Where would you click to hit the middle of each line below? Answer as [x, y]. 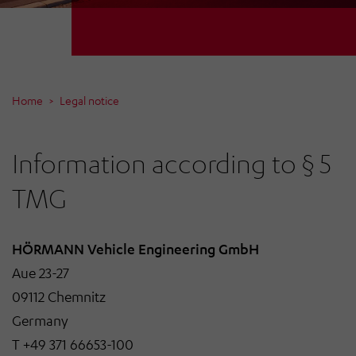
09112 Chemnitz [59, 297]
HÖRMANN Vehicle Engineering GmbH [135, 249]
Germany [40, 321]
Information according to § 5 [172, 163]
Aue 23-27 [41, 273]
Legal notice [88, 101]
